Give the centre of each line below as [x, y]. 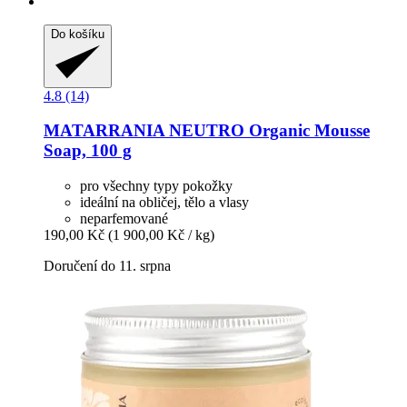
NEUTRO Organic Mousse [267, 131]
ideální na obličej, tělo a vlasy [164, 203]
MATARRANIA [104, 131]
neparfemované [124, 219]
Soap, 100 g [88, 151]
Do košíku [78, 34]
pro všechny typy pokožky [156, 186]
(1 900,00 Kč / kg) [161, 235]
